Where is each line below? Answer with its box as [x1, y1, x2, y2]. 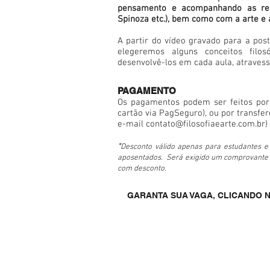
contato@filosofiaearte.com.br [146, 119, 265, 130]
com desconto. [118, 164, 166, 174]
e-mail [118, 119, 146, 130]
